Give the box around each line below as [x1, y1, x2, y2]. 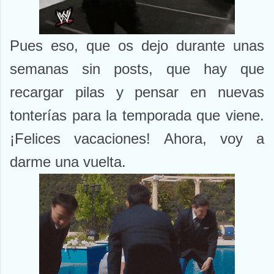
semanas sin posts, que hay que [10, 61, 264, 78]
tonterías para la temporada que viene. [10, 107, 264, 124]
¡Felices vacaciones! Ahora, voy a [10, 130, 264, 147]
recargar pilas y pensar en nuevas [10, 84, 264, 101]
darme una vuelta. [10, 154, 126, 171]
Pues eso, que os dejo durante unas [10, 37, 264, 54]
